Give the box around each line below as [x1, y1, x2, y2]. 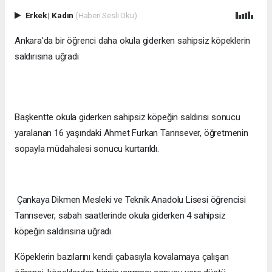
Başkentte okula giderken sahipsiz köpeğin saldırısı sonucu [15, 111, 240, 123]
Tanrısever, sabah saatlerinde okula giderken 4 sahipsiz [15, 209, 226, 221]
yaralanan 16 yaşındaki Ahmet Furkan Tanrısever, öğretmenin [15, 127, 248, 138]
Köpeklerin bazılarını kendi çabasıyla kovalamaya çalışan [15, 251, 229, 262]
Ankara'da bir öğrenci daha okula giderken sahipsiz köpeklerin [15, 35, 251, 46]
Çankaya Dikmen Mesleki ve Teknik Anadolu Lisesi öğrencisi [15, 194, 246, 205]
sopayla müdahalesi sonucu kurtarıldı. [15, 143, 159, 154]
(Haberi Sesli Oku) [75, 10, 137, 20]
